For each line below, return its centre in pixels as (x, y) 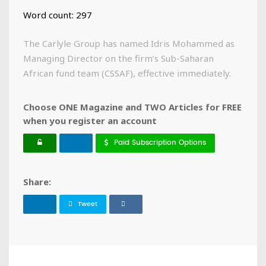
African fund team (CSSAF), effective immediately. (128, 73)
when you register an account (90, 120)
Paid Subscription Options (160, 142)
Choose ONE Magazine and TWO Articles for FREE (132, 107)
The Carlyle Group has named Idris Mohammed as (129, 43)
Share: (37, 181)
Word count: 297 (58, 15)
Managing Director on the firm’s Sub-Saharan (118, 58)
